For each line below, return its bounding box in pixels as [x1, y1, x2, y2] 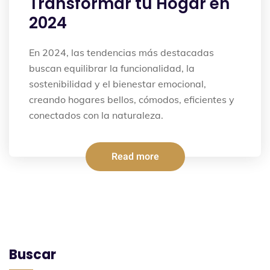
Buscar [9, 245, 56, 265]
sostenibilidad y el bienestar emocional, [29, 78, 206, 90]
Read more [111, 149, 159, 165]
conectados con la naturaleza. [29, 109, 163, 122]
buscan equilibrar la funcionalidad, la [29, 62, 195, 75]
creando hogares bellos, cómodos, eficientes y [29, 93, 234, 106]
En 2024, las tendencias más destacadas [29, 46, 214, 59]
